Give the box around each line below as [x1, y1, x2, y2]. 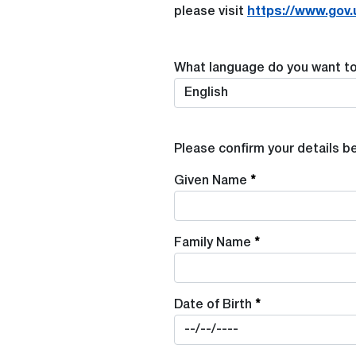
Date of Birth [174, 299, 252, 311]
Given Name [174, 175, 247, 187]
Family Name [174, 237, 251, 249]
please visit [174, 6, 247, 17]
